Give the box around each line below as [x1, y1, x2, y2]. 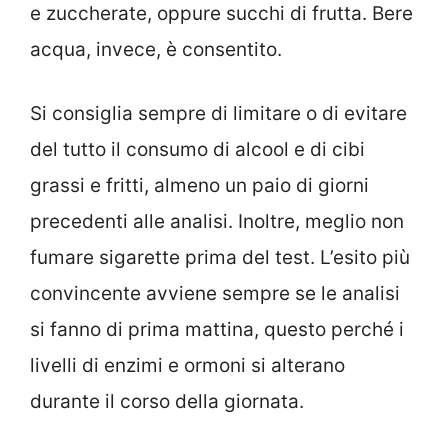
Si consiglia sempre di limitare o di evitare [30, 102, 407, 126]
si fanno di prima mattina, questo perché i [30, 318, 404, 342]
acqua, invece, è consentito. [30, 37, 282, 61]
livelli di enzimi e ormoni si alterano [30, 354, 345, 378]
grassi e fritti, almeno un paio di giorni [30, 174, 369, 198]
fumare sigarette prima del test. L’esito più [30, 246, 410, 270]
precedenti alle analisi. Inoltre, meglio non [30, 210, 404, 234]
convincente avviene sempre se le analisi [30, 282, 400, 306]
